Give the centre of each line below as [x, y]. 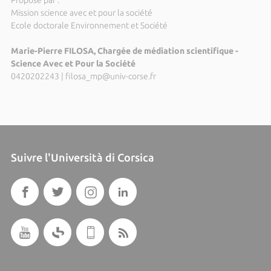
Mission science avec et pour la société [81, 12]
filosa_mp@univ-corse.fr [110, 76]
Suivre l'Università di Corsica [82, 157]
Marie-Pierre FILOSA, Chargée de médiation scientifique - [124, 51]
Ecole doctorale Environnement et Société [89, 25]
